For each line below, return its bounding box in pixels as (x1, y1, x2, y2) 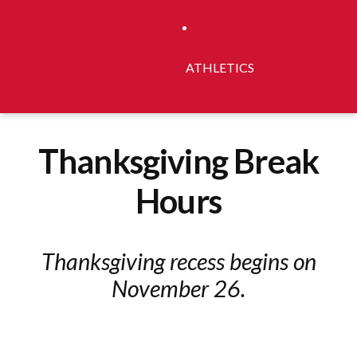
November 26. (112, 275, 245, 303)
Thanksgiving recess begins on (41, 248, 316, 276)
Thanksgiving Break (37, 140, 320, 181)
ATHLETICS (186, 60, 255, 75)
